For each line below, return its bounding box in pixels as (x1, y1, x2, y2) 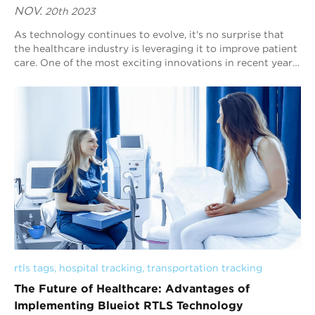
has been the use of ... (14, 70, 118, 82)
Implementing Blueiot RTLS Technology (14, 299, 243, 312)
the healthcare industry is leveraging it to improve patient (14, 42, 297, 54)
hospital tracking (59, 262, 142, 274)
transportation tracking (147, 262, 262, 274)
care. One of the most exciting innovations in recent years (14, 56, 297, 68)
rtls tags (14, 262, 54, 274)
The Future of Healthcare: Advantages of (14, 282, 250, 295)
